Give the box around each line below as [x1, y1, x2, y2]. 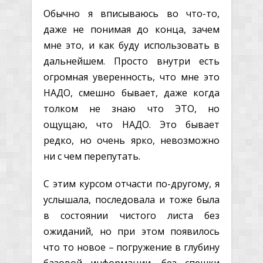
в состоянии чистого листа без [43, 208, 220, 222]
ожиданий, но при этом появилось [43, 224, 220, 238]
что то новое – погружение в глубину [43, 240, 220, 254]
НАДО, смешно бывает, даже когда [43, 86, 220, 99]
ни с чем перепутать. [43, 149, 140, 163]
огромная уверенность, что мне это [43, 70, 220, 83]
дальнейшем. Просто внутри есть [43, 54, 220, 68]
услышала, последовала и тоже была [43, 193, 220, 206]
